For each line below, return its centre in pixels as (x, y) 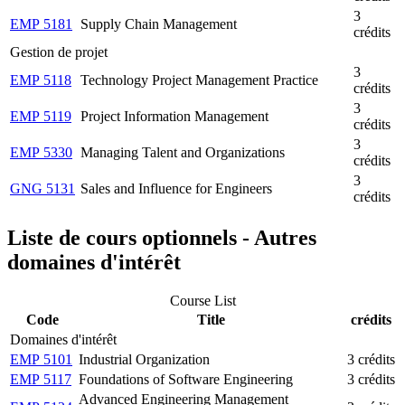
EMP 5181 (41, 24)
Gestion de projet (59, 52)
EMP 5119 (41, 117)
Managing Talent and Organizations (183, 153)
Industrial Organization (144, 359)
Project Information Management (174, 117)
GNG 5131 (42, 189)
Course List (202, 301)
